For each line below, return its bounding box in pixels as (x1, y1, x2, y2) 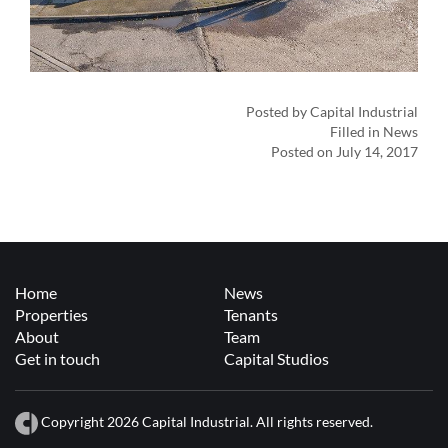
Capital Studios (224, 349, 329, 368)
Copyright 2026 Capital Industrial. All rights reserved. (38, 412, 373, 430)
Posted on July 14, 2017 (271, 143, 418, 160)
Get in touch (15, 349, 100, 368)
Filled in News (330, 123, 418, 140)
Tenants (224, 305, 278, 324)
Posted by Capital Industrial (246, 103, 418, 120)
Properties (15, 305, 88, 324)
